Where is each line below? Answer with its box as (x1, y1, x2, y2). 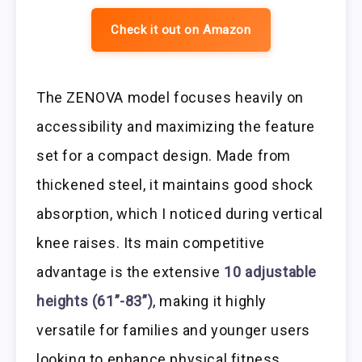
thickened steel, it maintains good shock (36, 176, 314, 194)
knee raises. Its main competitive (36, 234, 265, 252)
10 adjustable (224, 263, 318, 281)
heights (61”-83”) (36, 293, 154, 310)
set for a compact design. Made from (36, 147, 292, 165)
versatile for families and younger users (36, 322, 311, 339)
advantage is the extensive (36, 263, 225, 281)
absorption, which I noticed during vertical (36, 205, 323, 223)
